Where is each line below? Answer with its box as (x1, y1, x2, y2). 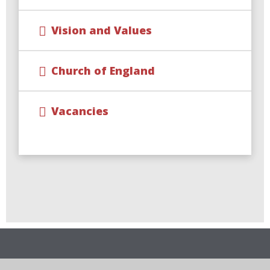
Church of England (51, 63, 155, 78)
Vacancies (51, 104, 109, 119)
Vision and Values (51, 23, 152, 38)
